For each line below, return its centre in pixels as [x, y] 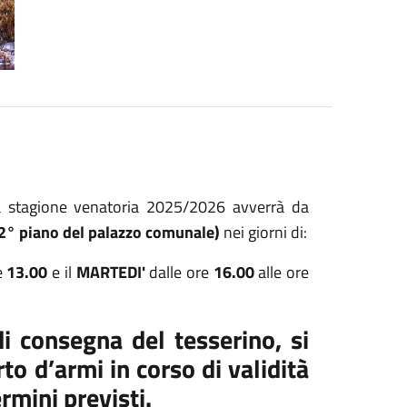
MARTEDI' [110, 272]
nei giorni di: [265, 232]
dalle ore [179, 272]
